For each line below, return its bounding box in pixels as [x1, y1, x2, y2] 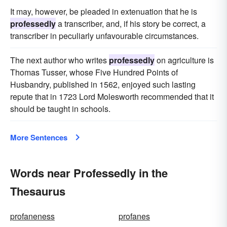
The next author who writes [10, 54, 109, 66]
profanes [119, 210, 150, 222]
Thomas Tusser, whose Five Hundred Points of [10, 66, 178, 78]
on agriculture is [155, 54, 214, 66]
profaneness [10, 210, 55, 222]
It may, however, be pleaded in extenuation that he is [10, 6, 197, 17]
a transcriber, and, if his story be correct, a [56, 18, 206, 29]
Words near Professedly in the [10, 165, 168, 181]
